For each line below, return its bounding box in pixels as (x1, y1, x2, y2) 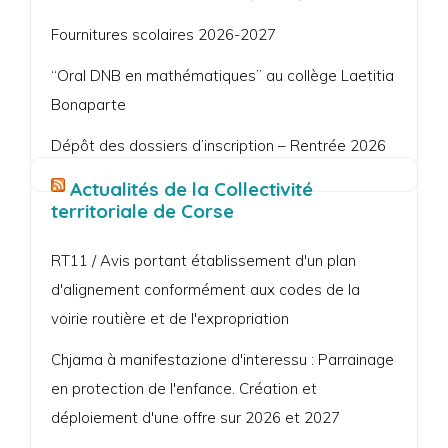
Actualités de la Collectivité (70, 176, 313, 201)
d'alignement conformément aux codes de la (51, 279, 360, 299)
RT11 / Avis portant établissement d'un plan (51, 250, 356, 270)
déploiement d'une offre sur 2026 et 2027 (51, 407, 340, 427)
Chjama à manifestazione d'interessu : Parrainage (51, 349, 394, 369)
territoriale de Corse (51, 198, 234, 223)
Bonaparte (51, 94, 126, 114)
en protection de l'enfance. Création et (51, 378, 317, 398)
